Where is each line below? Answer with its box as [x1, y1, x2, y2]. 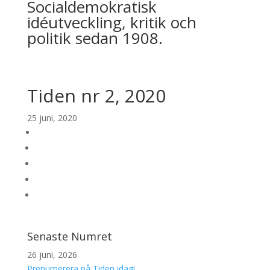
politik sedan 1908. [27, 27, 163, 49]
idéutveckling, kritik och [27, 11, 196, 33]
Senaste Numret [27, 229, 112, 243]
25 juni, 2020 [27, 112, 77, 124]
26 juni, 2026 [27, 249, 77, 260]
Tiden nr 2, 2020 [27, 83, 166, 108]
